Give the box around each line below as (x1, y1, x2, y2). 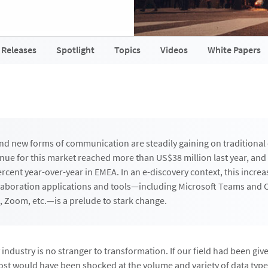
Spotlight (56, 44, 95, 56)
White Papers (208, 44, 261, 56)
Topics (114, 44, 141, 56)
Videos (160, 44, 188, 56)
